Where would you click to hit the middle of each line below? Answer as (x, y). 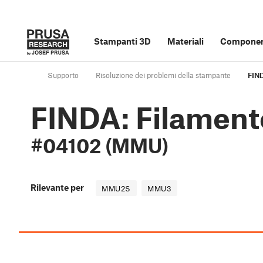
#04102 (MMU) (100, 146)
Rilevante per (57, 188)
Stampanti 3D (122, 41)
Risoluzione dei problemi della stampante (163, 75)
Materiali (186, 41)
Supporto (63, 75)
